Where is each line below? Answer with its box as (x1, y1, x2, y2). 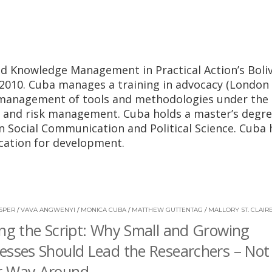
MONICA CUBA (81, 206, 126, 214)
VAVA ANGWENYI (21, 206, 75, 214)
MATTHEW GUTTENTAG (132, 206, 203, 214)
